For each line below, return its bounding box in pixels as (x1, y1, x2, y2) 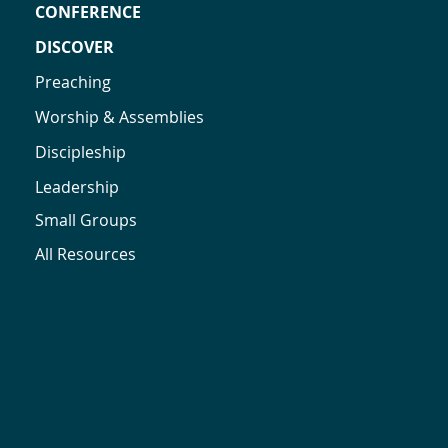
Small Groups (35, 209, 137, 231)
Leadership (35, 175, 119, 198)
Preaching (35, 70, 111, 93)
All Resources (35, 242, 136, 265)
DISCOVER (35, 35, 114, 58)
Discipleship (35, 140, 126, 163)
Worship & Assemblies (35, 105, 204, 128)
